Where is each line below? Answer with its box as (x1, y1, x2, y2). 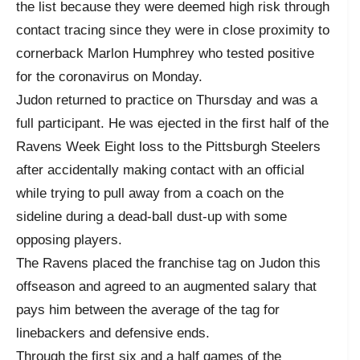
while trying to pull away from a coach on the (16, 185, 284, 201)
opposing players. (16, 231, 122, 247)
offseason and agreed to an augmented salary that (16, 278, 317, 294)
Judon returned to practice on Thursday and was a (16, 92, 317, 108)
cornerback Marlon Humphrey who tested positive (16, 45, 314, 61)
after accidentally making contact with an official (16, 162, 305, 178)
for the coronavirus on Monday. (16, 68, 202, 84)
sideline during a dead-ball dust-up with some (16, 208, 287, 224)
